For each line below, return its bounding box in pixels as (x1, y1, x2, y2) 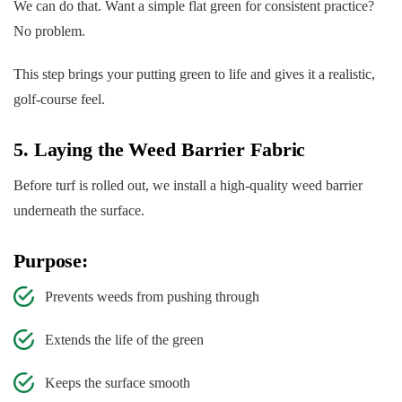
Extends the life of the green (45, 332, 204, 348)
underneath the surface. (13, 203, 144, 219)
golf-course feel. (13, 92, 105, 108)
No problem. (13, 23, 85, 39)
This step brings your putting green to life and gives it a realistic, (13, 66, 375, 83)
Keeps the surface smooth (45, 375, 190, 391)
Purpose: (13, 249, 89, 273)
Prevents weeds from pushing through (45, 289, 259, 305)
